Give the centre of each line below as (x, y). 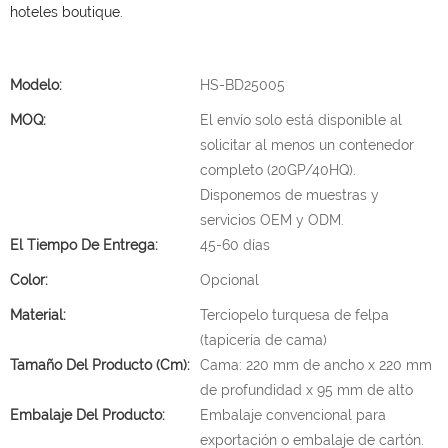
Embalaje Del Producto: (87, 415)
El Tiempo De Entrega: (84, 245)
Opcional (229, 280)
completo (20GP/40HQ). (278, 170)
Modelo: (36, 85)
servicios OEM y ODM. (272, 220)
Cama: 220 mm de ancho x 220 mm (316, 365)
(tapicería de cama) (263, 340)
